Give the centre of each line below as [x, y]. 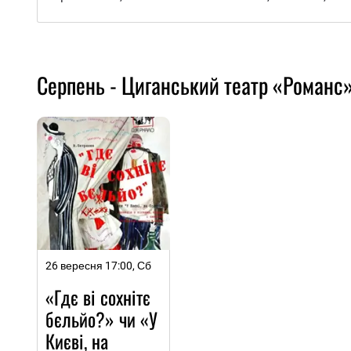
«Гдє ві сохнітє [98, 297]
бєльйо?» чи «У [101, 318]
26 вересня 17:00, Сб [98, 265]
